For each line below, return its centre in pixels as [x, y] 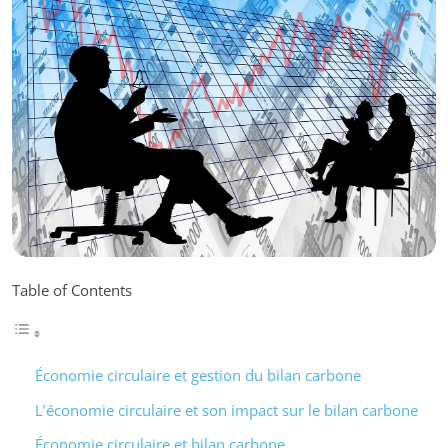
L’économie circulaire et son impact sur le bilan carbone [226, 409]
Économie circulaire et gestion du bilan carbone [197, 375]
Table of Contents [72, 290]
